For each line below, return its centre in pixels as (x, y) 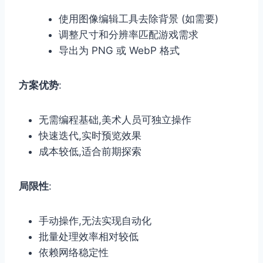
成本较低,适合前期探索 (90, 151)
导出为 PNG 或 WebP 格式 (119, 50)
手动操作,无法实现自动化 (95, 220)
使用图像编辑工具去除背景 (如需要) (139, 18)
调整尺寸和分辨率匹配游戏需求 (129, 34)
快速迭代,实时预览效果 (90, 135)
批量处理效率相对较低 (89, 236)
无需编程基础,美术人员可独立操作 (115, 119)
